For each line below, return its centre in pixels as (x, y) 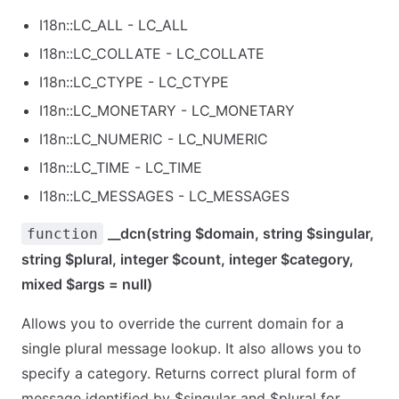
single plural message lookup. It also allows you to (191, 348)
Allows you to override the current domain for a (183, 323)
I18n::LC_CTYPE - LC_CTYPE (134, 82)
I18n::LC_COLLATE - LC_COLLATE (152, 53)
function (62, 234)
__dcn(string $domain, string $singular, (241, 233)
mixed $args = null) (87, 284)
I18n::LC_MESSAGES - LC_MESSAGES (164, 196)
